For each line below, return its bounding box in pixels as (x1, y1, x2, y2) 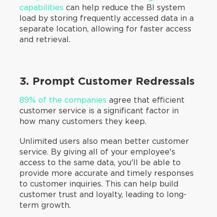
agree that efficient (109, 95, 185, 105)
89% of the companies (19, 95, 109, 105)
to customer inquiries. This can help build (19, 179, 178, 188)
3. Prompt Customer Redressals (19, 74, 195, 87)
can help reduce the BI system (63, 3, 185, 13)
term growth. (19, 201, 73, 210)
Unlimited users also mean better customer (19, 137, 189, 146)
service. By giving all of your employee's (19, 147, 175, 156)
